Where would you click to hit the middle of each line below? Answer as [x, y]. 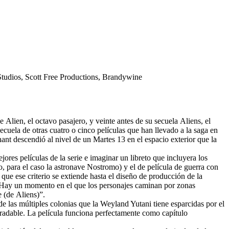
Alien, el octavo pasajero [45, 121]
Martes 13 [109, 139]
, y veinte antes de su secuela [133, 121]
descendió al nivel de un [52, 139]
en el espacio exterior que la [171, 139]
